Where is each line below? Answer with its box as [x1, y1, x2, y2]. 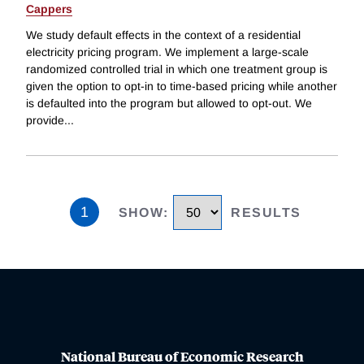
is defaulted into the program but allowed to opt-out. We [26, 96, 312, 110]
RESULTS [231, 205, 301, 219]
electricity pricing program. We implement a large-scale [26, 45, 309, 58]
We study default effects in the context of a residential [26, 28, 301, 41]
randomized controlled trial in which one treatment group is [26, 62, 327, 76]
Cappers [26, 2, 72, 16]
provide [26, 113, 64, 127]
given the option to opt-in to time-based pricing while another [26, 79, 337, 93]
